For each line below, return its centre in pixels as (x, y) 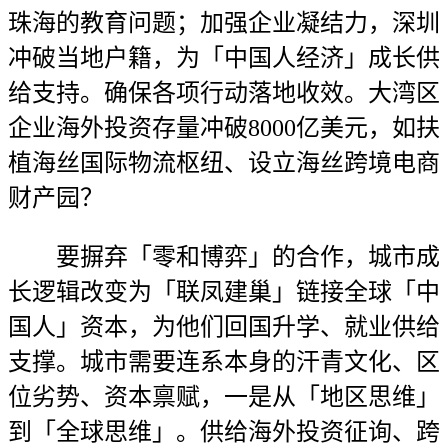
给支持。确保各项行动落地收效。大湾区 (224, 93)
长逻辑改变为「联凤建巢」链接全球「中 (224, 292)
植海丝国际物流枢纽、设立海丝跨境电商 (224, 163)
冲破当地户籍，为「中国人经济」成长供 (224, 58)
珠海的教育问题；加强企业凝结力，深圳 (224, 23)
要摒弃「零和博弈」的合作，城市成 (224, 257)
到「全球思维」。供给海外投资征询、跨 (224, 432)
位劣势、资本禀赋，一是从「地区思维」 (224, 397)
